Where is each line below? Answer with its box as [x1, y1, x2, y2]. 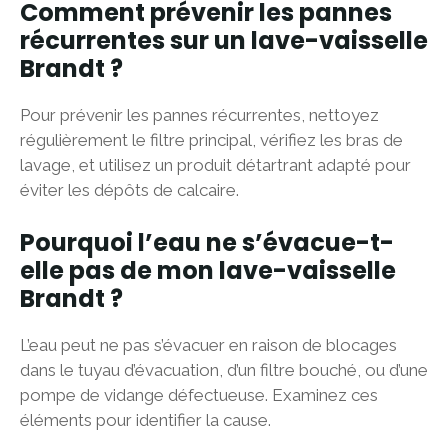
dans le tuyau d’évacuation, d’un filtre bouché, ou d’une [20, 359, 428, 380]
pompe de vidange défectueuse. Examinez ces [20, 384, 378, 405]
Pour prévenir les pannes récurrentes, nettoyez [20, 105, 379, 126]
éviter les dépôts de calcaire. [20, 180, 239, 201]
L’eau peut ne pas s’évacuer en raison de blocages [20, 334, 397, 355]
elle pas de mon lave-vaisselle [20, 253, 396, 287]
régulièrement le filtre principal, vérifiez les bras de [20, 130, 403, 151]
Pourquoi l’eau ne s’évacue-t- [20, 225, 394, 259]
